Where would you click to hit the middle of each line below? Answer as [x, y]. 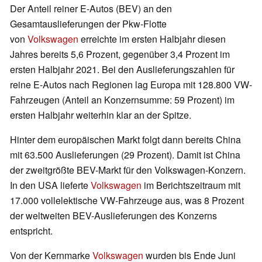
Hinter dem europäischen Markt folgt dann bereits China [125, 140]
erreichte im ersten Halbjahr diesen [152, 39]
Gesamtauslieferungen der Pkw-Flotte [88, 24]
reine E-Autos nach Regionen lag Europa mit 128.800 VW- [131, 85]
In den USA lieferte [50, 185]
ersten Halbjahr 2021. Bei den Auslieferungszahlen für [122, 70]
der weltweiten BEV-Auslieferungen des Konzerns [113, 216]
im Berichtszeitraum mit [191, 185]
